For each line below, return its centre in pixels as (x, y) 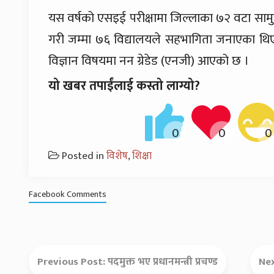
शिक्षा (142, 156)
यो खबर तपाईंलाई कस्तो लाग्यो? (124, 86)
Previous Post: (72, 262)
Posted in (84, 156)
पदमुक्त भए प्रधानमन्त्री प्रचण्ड (163, 262)
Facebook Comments (68, 195)
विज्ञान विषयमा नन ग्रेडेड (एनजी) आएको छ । (149, 61)
